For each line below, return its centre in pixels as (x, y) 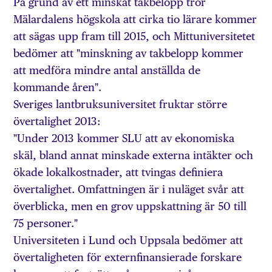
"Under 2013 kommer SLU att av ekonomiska (124, 138)
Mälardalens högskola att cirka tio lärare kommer (135, 19)
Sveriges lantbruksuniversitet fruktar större (121, 104)
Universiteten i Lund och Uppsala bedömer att (128, 240)
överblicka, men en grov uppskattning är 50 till (130, 206)
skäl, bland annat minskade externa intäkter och (134, 155)
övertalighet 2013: (57, 121)
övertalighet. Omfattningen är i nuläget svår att (129, 189)
